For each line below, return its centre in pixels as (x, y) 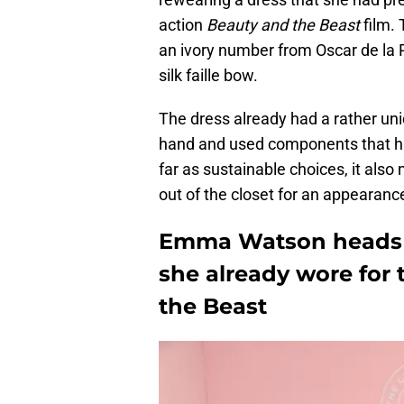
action (183, 25)
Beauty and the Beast (283, 25)
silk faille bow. (208, 76)
